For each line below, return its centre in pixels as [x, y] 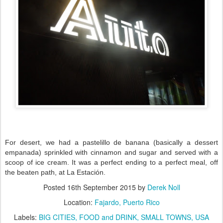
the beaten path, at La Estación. [55, 172]
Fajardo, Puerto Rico [127, 202]
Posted [55, 187]
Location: [79, 202]
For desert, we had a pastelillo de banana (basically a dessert [111, 143]
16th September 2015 [101, 187]
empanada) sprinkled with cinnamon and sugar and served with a [111, 153]
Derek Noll [164, 187]
